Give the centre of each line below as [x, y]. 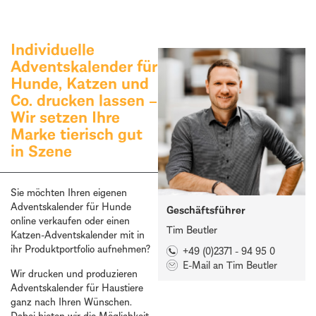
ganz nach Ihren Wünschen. [71, 301]
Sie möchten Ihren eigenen [69, 193]
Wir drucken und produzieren [74, 273]
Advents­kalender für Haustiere [77, 287]
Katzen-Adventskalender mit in [78, 235]
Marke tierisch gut [77, 134]
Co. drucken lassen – [84, 100]
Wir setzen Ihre [65, 117]
